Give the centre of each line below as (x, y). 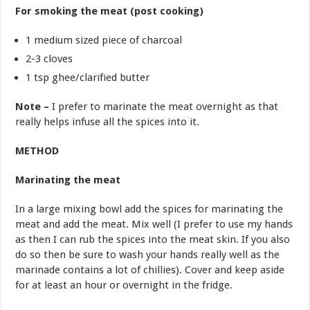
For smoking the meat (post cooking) (110, 11)
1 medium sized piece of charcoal (104, 40)
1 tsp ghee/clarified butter (88, 77)
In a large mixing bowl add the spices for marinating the (149, 209)
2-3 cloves (49, 58)
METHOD (37, 151)
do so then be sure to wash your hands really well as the (148, 254)
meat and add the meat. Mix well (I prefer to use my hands (154, 224)
